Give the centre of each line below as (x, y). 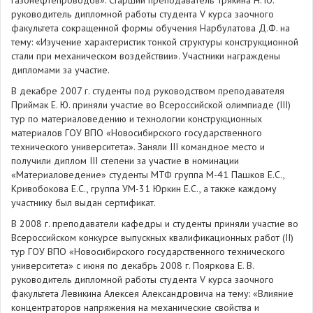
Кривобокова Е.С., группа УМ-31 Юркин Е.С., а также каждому (144, 189)
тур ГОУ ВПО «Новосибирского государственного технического (148, 252)
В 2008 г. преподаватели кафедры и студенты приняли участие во (155, 224)
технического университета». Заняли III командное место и (138, 147)
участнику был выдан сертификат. (83, 203)
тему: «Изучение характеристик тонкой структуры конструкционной (155, 42)
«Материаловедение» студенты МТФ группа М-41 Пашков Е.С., (148, 175)
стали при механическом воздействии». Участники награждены (146, 56)
